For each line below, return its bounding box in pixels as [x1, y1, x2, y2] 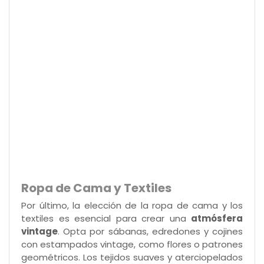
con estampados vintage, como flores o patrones [21, 237, 243, 250]
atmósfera [191, 212, 243, 225]
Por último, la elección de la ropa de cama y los [21, 199, 243, 212]
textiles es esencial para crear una [21, 212, 191, 225]
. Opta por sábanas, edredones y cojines [58, 225, 243, 237]
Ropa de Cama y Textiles [21, 179, 171, 196]
